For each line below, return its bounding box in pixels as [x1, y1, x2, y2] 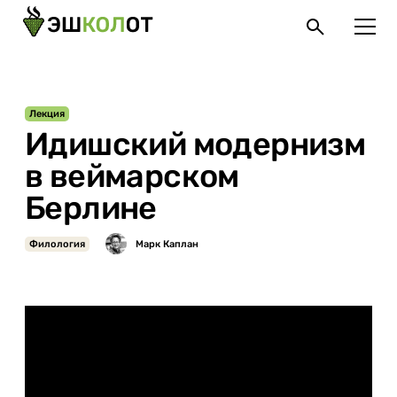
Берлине [25, 189, 157, 227]
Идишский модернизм [25, 125, 366, 163]
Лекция [29, 108, 65, 120]
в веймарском [25, 157, 239, 195]
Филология [29, 237, 85, 250]
